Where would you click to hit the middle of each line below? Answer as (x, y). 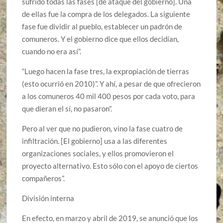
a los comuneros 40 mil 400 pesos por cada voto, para (109, 96)
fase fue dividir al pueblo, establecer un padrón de (102, 26)
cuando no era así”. (52, 51)
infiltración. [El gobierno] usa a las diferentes (95, 141)
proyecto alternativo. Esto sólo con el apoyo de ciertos (110, 166)
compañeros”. (44, 178)
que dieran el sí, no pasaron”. (67, 108)
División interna (48, 198)
